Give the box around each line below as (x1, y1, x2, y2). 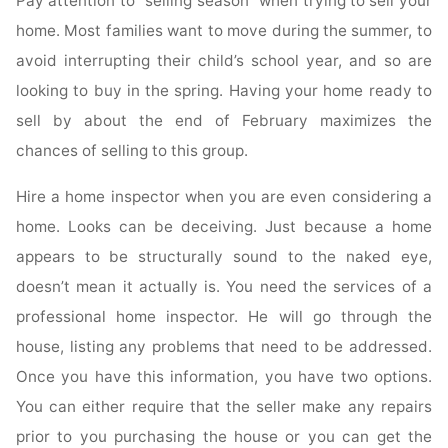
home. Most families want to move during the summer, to (16, 21, 432, 41)
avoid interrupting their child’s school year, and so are (16, 51, 432, 71)
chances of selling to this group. (16, 141, 249, 161)
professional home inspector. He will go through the (16, 306, 432, 326)
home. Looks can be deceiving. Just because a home (16, 216, 432, 236)
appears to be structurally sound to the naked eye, (16, 246, 432, 266)
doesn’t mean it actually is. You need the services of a (16, 276, 432, 296)
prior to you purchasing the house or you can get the (16, 426, 432, 446)
